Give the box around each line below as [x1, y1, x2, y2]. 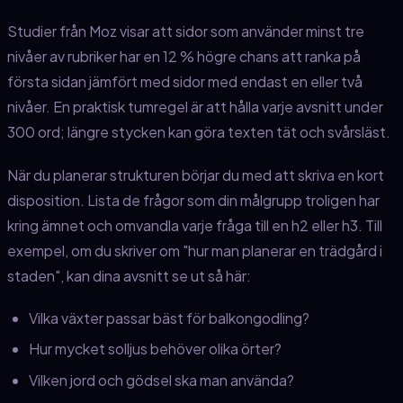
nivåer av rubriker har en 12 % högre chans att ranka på [7, 47, 361, 67]
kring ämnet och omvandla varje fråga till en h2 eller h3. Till [7, 215, 382, 235]
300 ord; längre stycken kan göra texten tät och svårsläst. [7, 122, 390, 142]
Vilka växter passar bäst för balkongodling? [29, 308, 309, 327]
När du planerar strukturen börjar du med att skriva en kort [7, 165, 384, 184]
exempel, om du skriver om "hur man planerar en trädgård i [7, 240, 382, 260]
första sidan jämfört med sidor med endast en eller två [7, 72, 363, 92]
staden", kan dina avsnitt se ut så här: [7, 265, 251, 285]
